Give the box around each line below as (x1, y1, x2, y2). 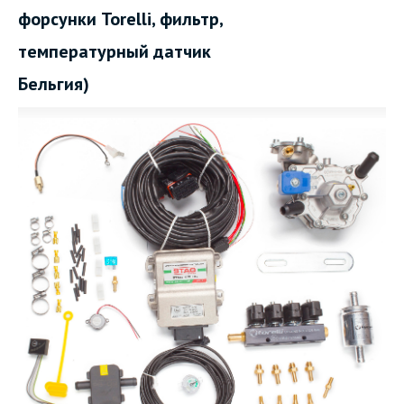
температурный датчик (18, 40, 211, 63)
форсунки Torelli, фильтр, (18, 7, 223, 31)
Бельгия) (18, 72, 89, 96)
